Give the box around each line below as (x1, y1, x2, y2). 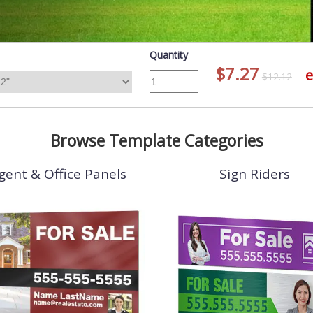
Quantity (149, 48, 188, 61)
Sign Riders (219, 165, 291, 183)
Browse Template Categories (50, 129, 263, 152)
